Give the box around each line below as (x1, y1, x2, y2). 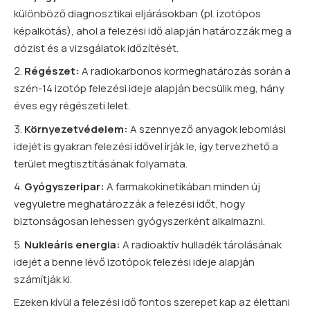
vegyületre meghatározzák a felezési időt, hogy (14, 197, 245, 212)
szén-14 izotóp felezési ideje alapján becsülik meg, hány (14, 81, 284, 96)
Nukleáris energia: (24, 237, 120, 252)
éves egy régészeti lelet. (14, 98, 130, 113)
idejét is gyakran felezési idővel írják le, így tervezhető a (14, 138, 278, 154)
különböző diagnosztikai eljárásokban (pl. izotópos (14, 6, 261, 21)
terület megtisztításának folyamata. (14, 156, 188, 171)
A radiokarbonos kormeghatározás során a (80, 64, 291, 79)
